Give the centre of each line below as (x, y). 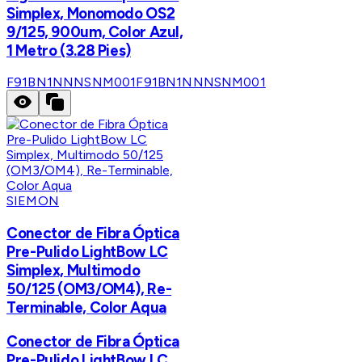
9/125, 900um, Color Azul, (95, 32)
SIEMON (33, 201)
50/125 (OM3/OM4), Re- (89, 289)
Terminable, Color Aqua (86, 308)
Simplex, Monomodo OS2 (91, 13)
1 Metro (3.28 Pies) (69, 50)
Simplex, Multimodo (74, 271)
